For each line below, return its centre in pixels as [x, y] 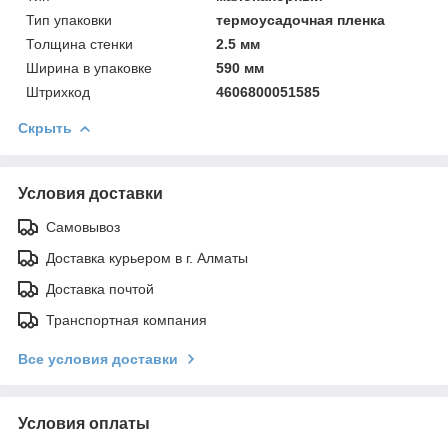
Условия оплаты [84, 423]
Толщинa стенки [79, 43]
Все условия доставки [98, 358]
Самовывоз [83, 226]
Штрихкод [58, 91]
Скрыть [45, 127]
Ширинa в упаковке [89, 67]
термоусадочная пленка [301, 19]
